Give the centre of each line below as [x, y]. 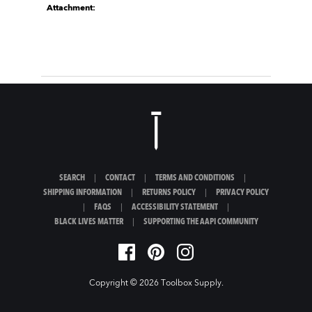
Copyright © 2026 [125, 283]
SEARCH [72, 178]
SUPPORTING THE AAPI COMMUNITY [201, 222]
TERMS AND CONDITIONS [195, 178]
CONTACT [120, 178]
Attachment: [71, 8]
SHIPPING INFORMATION [83, 193]
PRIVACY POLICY [242, 193]
